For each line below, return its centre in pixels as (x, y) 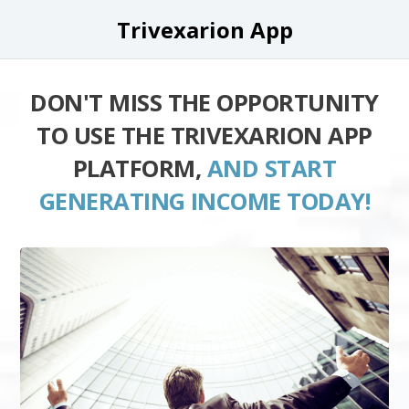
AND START (272, 168)
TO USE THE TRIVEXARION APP (204, 136)
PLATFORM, (140, 168)
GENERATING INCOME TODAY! (204, 201)
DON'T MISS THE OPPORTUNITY (204, 103)
